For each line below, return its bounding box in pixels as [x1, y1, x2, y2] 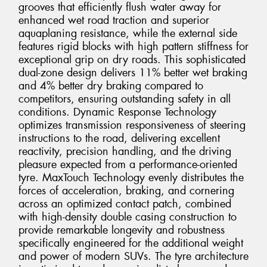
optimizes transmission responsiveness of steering [18, 117, 246, 132]
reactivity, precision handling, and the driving [18, 144, 231, 159]
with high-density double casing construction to [18, 209, 237, 224]
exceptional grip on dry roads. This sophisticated [18, 52, 246, 67]
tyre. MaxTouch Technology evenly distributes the [18, 170, 244, 185]
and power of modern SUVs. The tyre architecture [18, 249, 249, 263]
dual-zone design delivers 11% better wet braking [18, 65, 247, 80]
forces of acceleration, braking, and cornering [18, 183, 234, 198]
